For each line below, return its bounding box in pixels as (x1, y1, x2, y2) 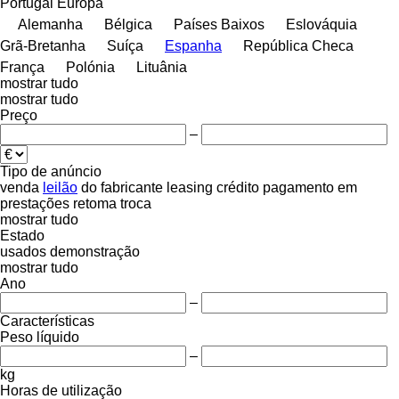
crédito (216, 179, 259, 195)
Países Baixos (174, 16, 265, 32)
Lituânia (136, 59, 187, 75)
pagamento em (263, 179, 357, 195)
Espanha (165, 37, 222, 53)
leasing (167, 179, 213, 195)
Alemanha (18, 16, 83, 32)
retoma (73, 195, 117, 211)
